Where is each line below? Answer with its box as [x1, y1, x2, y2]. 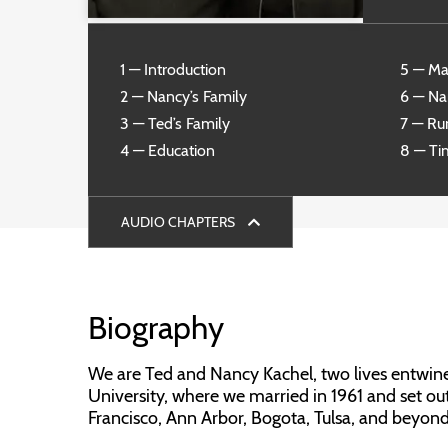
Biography [88, 308, 224, 347]
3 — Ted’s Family [120, 114, 230, 133]
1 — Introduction [120, 60, 226, 79]
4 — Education [120, 141, 215, 160]
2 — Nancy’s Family [120, 87, 247, 106]
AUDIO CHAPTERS [121, 213, 238, 231]
